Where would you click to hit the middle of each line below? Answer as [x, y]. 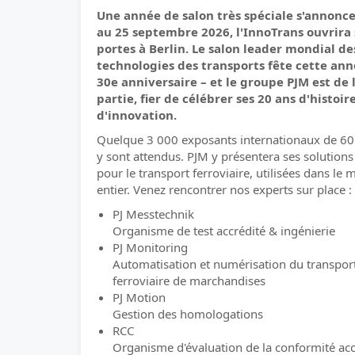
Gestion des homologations [188, 314]
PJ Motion [139, 297]
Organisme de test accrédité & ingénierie [224, 231]
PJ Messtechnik [153, 214]
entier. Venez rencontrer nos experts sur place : [224, 189]
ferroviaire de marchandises [189, 281]
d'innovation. [137, 115]
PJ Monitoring [150, 247]
